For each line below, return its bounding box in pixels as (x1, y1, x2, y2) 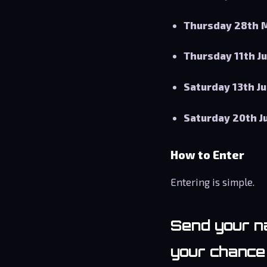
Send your (170, 216, 254, 234)
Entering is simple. (170, 175, 254, 188)
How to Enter (170, 147, 244, 162)
